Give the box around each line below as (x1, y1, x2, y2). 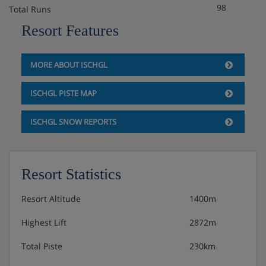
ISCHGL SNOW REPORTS (30, 116, 116, 127)
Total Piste (21, 240, 62, 252)
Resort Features (21, 21, 119, 39)
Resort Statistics (21, 165, 121, 183)
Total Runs (9, 3, 51, 15)
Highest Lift (21, 216, 66, 228)
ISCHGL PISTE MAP (30, 87, 97, 99)
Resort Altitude (21, 192, 81, 204)
